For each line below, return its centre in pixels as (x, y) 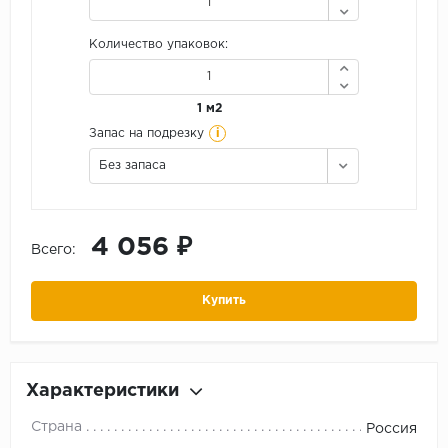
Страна (56, 426)
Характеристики (102, 390)
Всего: (53, 249)
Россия (391, 428)
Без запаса (132, 165)
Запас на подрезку (146, 133)
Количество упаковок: (158, 44)
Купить (224, 300)
